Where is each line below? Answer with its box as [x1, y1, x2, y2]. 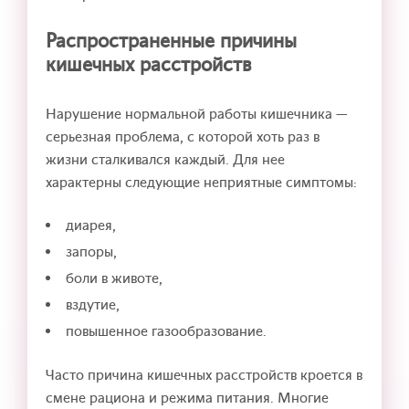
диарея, [66, 216, 116, 236]
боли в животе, [66, 269, 163, 288]
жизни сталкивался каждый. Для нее [46, 150, 285, 169]
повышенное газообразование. [66, 322, 267, 341]
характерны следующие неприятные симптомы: [46, 173, 357, 192]
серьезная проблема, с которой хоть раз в [46, 127, 320, 146]
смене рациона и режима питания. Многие [46, 388, 329, 407]
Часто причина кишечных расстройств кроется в [46, 365, 362, 384]
